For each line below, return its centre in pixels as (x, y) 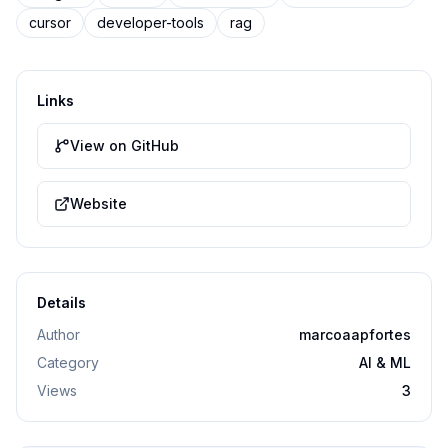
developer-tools (150, 22)
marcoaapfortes (355, 334)
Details (61, 302)
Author (58, 334)
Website (98, 203)
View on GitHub (124, 145)
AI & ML (385, 362)
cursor (50, 22)
